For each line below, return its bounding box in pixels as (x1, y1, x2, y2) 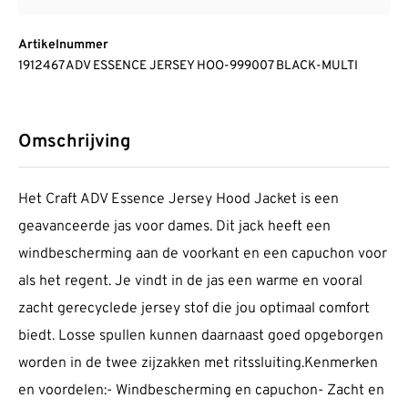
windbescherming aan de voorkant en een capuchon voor (18, 245, 387, 264)
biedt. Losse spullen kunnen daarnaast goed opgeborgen (18, 327, 383, 346)
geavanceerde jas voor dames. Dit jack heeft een (18, 218, 331, 237)
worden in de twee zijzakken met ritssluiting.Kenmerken (18, 354, 378, 373)
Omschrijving (18, 130, 130, 155)
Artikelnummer (18, 37, 108, 54)
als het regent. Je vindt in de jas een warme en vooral (18, 272, 362, 291)
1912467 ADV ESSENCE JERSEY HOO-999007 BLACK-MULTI (18, 58, 358, 75)
